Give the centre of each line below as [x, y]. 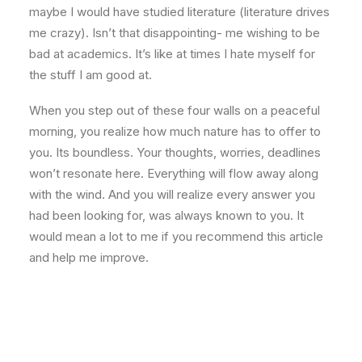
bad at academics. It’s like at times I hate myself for [172, 54]
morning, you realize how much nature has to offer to [175, 131]
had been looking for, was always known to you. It [166, 215]
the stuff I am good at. [90, 75]
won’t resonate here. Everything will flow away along [174, 173]
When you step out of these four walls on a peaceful [175, 110]
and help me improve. [89, 257]
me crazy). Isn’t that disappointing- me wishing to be [175, 33]
